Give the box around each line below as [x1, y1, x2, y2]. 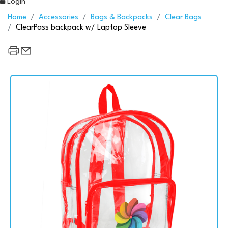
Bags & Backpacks [91, 13, 153, 21]
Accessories [39, 13, 78, 21]
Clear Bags [165, 13, 202, 21]
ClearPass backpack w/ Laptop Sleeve [16, 23, 146, 32]
